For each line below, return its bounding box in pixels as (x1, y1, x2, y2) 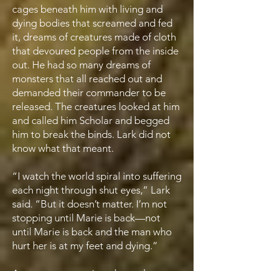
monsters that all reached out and (12, 73, 162, 85)
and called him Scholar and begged (12, 114, 169, 126)
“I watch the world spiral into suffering (12, 170, 181, 182)
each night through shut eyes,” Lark (12, 184, 170, 196)
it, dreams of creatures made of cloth (12, 31, 176, 43)
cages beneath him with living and (12, 3, 163, 15)
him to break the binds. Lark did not (12, 128, 171, 140)
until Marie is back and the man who (12, 226, 172, 238)
